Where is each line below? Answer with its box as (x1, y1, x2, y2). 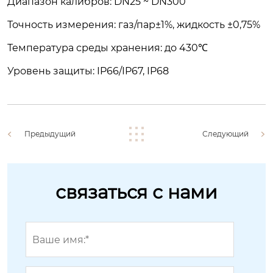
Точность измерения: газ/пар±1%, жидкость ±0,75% (7, 19, 260, 30)
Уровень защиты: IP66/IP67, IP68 (7, 65, 169, 77)
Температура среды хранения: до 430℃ (7, 42, 208, 54)
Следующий (202, 129, 249, 138)
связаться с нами (55, 181, 218, 204)
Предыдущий (24, 129, 76, 138)
